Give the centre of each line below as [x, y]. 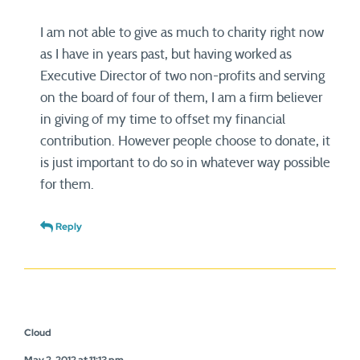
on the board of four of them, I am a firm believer [181, 98]
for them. [67, 185]
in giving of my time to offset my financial [163, 120]
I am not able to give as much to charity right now [182, 33]
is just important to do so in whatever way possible [185, 163]
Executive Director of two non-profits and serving [182, 76]
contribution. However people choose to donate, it [185, 141]
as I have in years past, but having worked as [166, 55]
